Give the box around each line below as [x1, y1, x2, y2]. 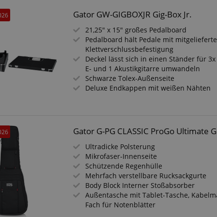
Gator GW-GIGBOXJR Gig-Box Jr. [73, 9, 192, 20]
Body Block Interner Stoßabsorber [85, 181, 195, 190]
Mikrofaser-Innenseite [85, 152, 157, 161]
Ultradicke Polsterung [85, 142, 155, 151]
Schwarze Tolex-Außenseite [85, 74, 175, 83]
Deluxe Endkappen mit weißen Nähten [85, 83, 211, 93]
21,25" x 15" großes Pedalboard [85, 25, 187, 34]
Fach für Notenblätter [85, 200, 156, 209]
